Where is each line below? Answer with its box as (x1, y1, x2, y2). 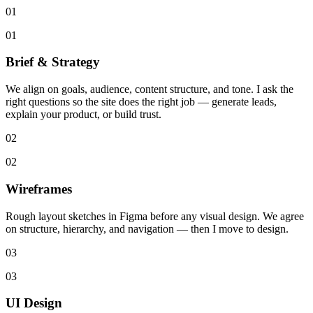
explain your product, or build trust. (6, 108, 161, 121)
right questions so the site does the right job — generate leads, (6, 96, 277, 108)
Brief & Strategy (6, 54, 100, 70)
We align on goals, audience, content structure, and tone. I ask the (6, 83, 293, 96)
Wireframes (6, 181, 72, 196)
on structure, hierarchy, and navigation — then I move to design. (6, 222, 289, 235)
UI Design (6, 296, 62, 311)
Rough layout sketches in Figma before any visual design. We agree (6, 210, 304, 222)
